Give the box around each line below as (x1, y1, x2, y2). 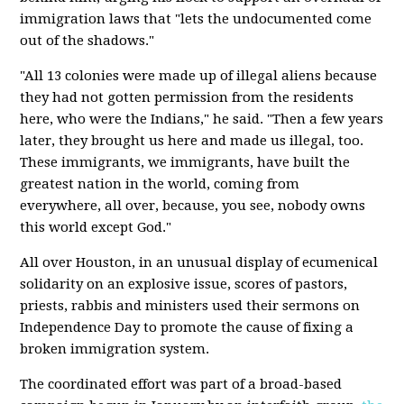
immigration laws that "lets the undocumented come (20, 11, 372, 27)
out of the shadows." (20, 32, 155, 49)
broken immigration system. (20, 341, 210, 357)
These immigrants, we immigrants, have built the (20, 154, 351, 170)
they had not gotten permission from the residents (20, 89, 354, 106)
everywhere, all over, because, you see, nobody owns (20, 197, 366, 214)
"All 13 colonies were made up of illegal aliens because (20, 68, 378, 84)
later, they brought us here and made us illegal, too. (20, 133, 364, 149)
